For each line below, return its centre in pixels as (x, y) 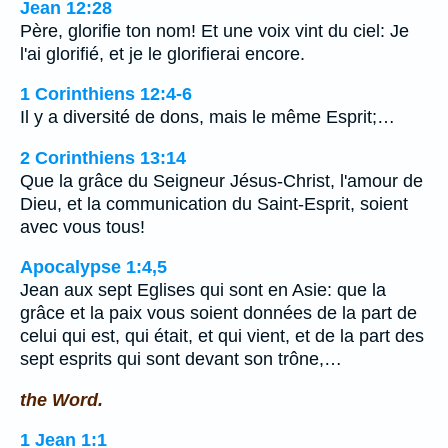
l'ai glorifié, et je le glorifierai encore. (162, 53)
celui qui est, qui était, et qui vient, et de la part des (222, 336)
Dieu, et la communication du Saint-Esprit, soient (214, 203)
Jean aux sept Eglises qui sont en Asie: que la (203, 290)
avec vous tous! (82, 226)
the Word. (61, 399)
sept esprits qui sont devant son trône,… (181, 359)
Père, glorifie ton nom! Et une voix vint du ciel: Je (214, 30)
